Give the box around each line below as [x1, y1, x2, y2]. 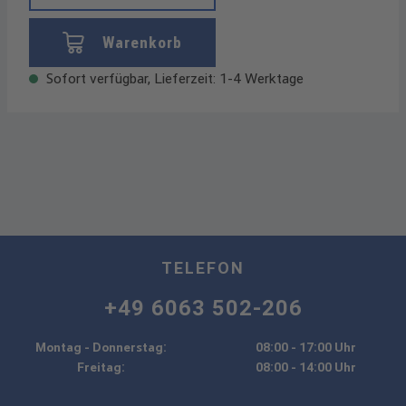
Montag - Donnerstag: [34, 340, 167, 355]
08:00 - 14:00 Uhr [255, 360, 356, 375]
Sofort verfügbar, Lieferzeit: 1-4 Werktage [43, 70, 304, 88]
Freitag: [76, 360, 125, 375]
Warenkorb [102, 33, 182, 53]
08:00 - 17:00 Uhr [255, 340, 356, 355]
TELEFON [161, 258, 245, 278]
